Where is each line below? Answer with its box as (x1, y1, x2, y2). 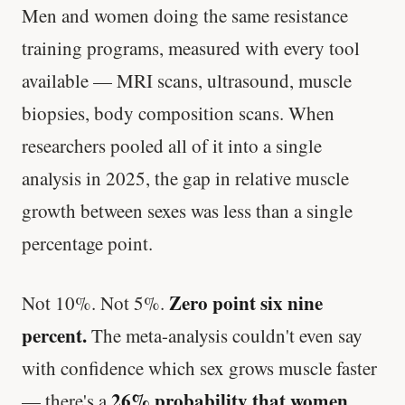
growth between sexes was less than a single (22, 198, 353, 224)
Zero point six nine (169, 288, 323, 316)
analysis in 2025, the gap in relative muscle (22, 165, 349, 192)
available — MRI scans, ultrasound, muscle (22, 68, 352, 94)
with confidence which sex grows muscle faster (22, 354, 377, 381)
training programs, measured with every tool (22, 35, 360, 61)
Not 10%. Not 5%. (22, 289, 169, 316)
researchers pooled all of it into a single (22, 133, 322, 159)
